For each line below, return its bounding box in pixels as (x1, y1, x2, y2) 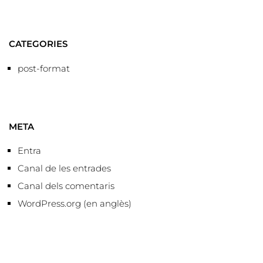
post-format (18, 62, 70, 74)
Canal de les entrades (18, 163, 111, 174)
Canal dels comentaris (18, 180, 114, 191)
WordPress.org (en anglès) (18, 198, 131, 209)
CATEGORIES (9, 38, 68, 49)
